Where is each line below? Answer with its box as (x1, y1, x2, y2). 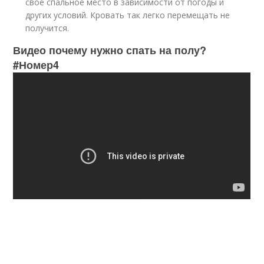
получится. (25, 22, 70, 34)
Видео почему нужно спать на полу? (13, 42, 207, 58)
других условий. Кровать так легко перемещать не (25, 9, 230, 21)
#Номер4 (13, 57, 60, 72)
